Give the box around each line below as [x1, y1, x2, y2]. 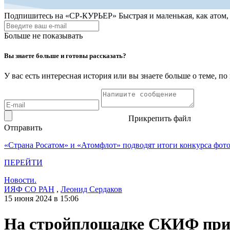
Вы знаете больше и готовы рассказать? [4, 52, 126, 60]
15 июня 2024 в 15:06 [4, 194, 79, 203]
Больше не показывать [4, 31, 83, 40]
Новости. [4, 176, 36, 185]
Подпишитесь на [4, 11, 63, 20]
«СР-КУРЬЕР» [65, 11, 117, 20]
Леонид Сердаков [61, 185, 122, 194]
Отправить [4, 123, 42, 132]
